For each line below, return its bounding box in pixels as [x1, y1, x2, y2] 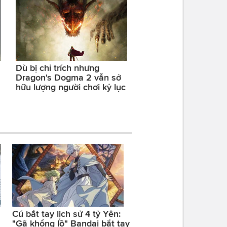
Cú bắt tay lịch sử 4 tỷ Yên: [12, 209, 121, 219]
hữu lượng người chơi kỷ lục [16, 82, 126, 93]
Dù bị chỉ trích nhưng [16, 63, 99, 73]
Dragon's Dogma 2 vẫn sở [16, 72, 121, 83]
